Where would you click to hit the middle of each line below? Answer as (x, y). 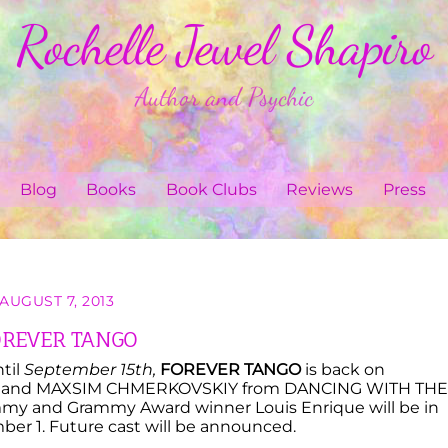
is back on (342, 369)
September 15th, (89, 369)
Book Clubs (211, 190)
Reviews (320, 190)
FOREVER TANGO (230, 369)
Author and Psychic (224, 97)
